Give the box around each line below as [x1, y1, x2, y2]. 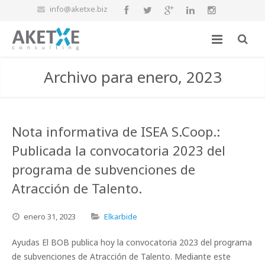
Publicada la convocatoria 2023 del [12, 141, 225, 159]
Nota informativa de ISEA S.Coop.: [12, 122, 220, 140]
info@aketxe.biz [49, 4, 108, 14]
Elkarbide [104, 211, 137, 222]
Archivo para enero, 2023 [43, 66, 222, 88]
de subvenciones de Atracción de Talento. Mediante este [12, 251, 231, 262]
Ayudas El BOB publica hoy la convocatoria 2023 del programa [12, 237, 252, 248]
